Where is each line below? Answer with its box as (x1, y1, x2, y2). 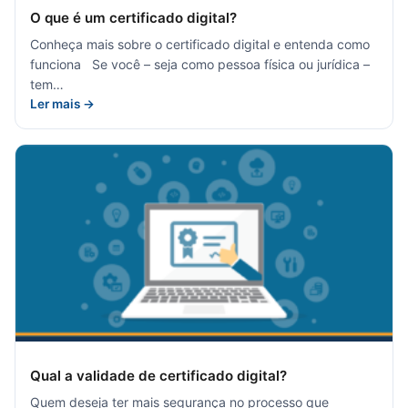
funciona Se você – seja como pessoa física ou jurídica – (30, 56, 370, 72)
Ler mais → (30, 96, 95, 111)
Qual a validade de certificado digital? (30, 367, 287, 385)
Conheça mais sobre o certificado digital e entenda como (30, 36, 370, 52)
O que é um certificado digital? (30, 8, 237, 26)
